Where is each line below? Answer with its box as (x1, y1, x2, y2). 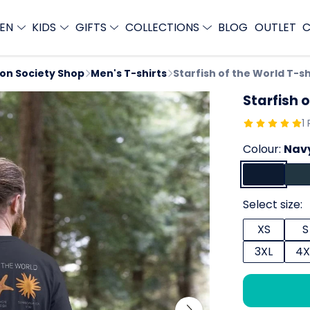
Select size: (243, 197, 302, 212)
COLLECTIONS (125, 19, 202, 35)
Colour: (243, 141, 284, 157)
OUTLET (254, 19, 296, 35)
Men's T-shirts (91, 66, 167, 80)
